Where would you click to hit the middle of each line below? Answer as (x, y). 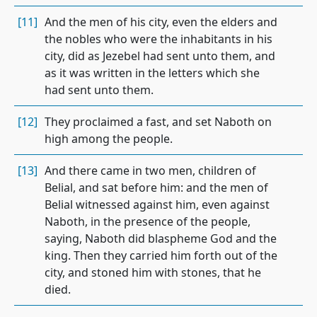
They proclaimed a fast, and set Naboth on (158, 122)
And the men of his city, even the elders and (161, 22)
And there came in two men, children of (150, 171)
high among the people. (109, 139)
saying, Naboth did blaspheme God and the (161, 238)
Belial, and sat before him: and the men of (156, 188)
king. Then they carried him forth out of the (161, 255)
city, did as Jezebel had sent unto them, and (160, 56)
